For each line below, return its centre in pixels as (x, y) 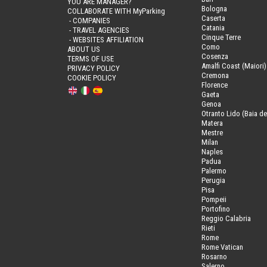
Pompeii (214, 199)
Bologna (214, 8)
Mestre (212, 132)
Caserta (213, 18)
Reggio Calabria (226, 218)
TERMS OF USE (91, 58)
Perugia (213, 180)
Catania (213, 27)
